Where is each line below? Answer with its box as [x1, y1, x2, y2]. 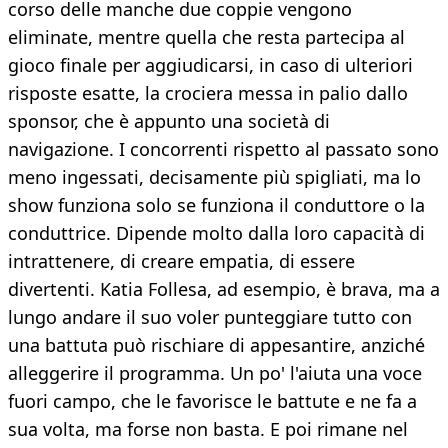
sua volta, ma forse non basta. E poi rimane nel [8, 417, 408, 442]
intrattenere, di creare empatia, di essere [8, 249, 355, 274]
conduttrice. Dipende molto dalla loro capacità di [8, 221, 425, 246]
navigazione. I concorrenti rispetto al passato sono [8, 137, 439, 162]
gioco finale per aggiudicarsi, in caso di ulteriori [8, 53, 413, 78]
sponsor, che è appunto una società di [8, 109, 330, 134]
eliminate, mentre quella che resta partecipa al [8, 25, 405, 50]
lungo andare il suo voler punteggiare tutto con [8, 305, 412, 330]
